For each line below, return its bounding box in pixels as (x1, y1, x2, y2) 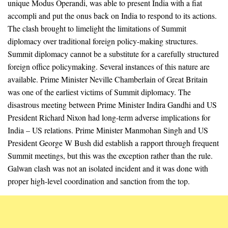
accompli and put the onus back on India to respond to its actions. (8, 10, 217, 21)
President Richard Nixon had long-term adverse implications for (8, 111, 210, 123)
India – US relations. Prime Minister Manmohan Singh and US (8, 124, 208, 135)
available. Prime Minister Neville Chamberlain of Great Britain (8, 73, 208, 84)
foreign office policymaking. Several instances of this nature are (8, 61, 210, 72)
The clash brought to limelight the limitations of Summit (8, 22, 186, 34)
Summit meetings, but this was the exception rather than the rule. (8, 150, 213, 161)
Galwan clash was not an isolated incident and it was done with (8, 162, 208, 174)
